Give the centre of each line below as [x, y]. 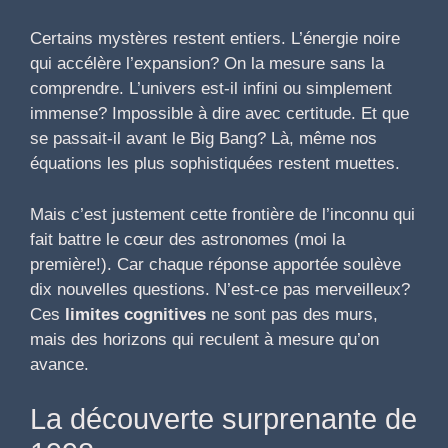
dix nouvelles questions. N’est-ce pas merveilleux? [220, 289]
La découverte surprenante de [223, 419]
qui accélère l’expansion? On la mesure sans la [207, 64]
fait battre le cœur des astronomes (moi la [187, 239]
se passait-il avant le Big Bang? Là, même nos [203, 139]
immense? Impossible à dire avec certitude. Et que [219, 114]
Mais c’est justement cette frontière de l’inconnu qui [222, 214]
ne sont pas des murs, [292, 314]
